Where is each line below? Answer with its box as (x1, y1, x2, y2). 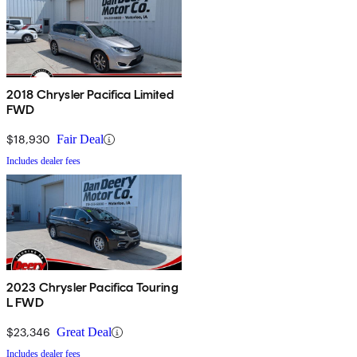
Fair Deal (57, 132, 104, 147)
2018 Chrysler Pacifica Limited (6, 87, 174, 103)
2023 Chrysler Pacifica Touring (6, 280, 178, 296)
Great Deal (57, 325, 112, 339)
